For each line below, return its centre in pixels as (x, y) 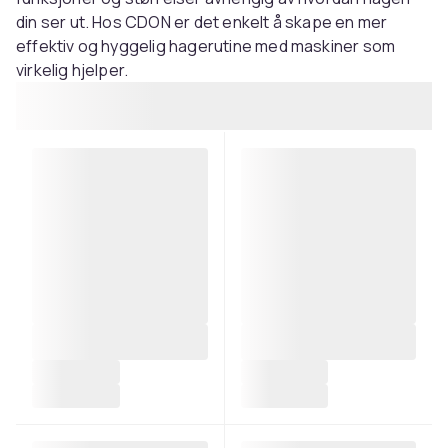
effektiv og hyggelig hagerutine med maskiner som (206, 46)
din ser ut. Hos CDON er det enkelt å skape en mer (202, 22)
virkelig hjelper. (72, 70)
